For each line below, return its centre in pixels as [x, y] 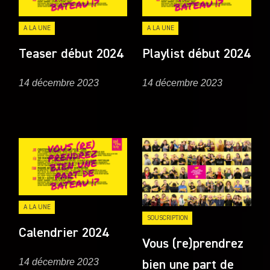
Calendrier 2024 [64, 233]
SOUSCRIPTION [167, 218]
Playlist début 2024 [196, 55]
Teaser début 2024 [71, 55]
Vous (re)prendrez [193, 244]
